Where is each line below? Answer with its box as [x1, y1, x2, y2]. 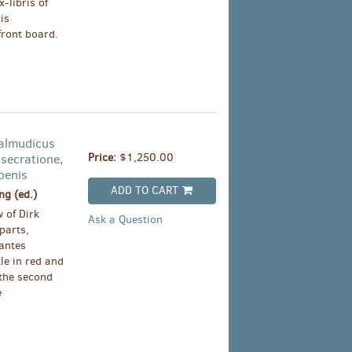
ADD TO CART [111, 183, 179, 199]
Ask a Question [87, 212, 163, 228]
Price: [87, 150, 119, 166]
